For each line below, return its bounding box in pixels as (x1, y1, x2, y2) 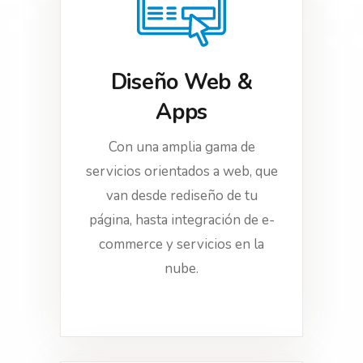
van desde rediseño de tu (105, 186, 258, 205)
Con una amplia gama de (108, 138, 255, 156)
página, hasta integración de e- (88, 211, 275, 229)
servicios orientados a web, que (85, 162, 278, 181)
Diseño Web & (110, 67, 253, 97)
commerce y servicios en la (99, 235, 264, 254)
